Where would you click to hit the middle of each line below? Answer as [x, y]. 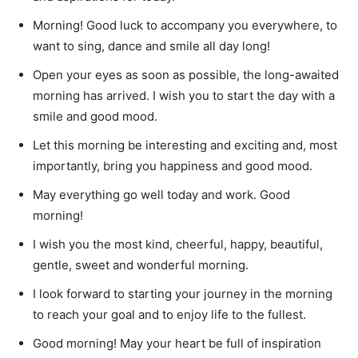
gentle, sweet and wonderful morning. [141, 265]
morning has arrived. [93, 95]
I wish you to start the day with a [244, 95]
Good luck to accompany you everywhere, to [212, 25]
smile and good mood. [95, 116]
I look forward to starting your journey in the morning [183, 294]
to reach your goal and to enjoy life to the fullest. [169, 314]
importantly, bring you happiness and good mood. [173, 166]
